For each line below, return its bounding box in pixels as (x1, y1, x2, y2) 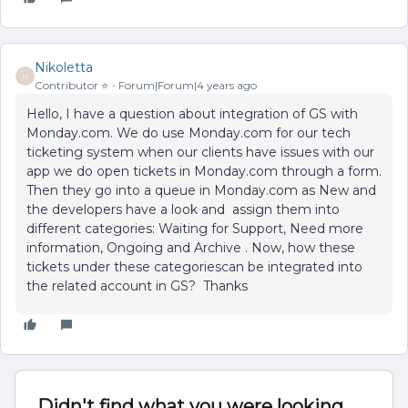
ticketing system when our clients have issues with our (26, 144, 374, 160)
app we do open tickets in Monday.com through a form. (26, 163, 382, 179)
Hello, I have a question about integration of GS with (26, 106, 358, 122)
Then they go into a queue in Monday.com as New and (26, 182, 376, 199)
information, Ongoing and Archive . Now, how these (26, 240, 355, 256)
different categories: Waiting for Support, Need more (26, 220, 363, 237)
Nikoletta (35, 59, 93, 76)
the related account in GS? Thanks (26, 278, 248, 294)
